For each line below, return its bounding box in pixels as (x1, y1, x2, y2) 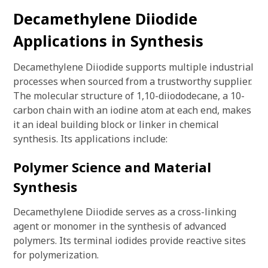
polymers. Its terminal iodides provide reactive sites (13, 234, 246, 247)
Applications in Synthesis (13, 31, 203, 51)
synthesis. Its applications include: (13, 132, 167, 145)
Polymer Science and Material (13, 158, 211, 176)
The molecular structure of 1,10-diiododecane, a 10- (13, 89, 245, 102)
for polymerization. (13, 248, 99, 261)
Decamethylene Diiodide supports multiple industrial (13, 60, 254, 74)
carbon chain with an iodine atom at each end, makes (13, 103, 251, 117)
